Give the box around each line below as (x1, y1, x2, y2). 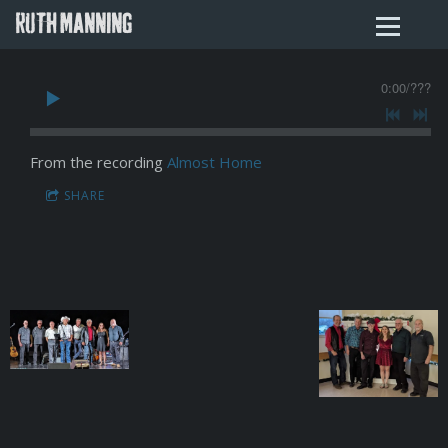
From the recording (29, 151, 167, 172)
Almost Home (166, 151, 262, 172)
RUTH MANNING (15, 9, 132, 38)
